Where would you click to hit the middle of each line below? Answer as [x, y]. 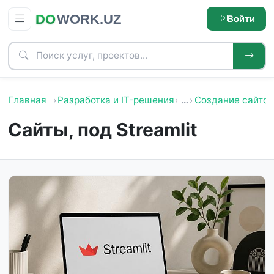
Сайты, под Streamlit [102, 130]
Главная [27, 100]
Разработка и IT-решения [116, 100]
